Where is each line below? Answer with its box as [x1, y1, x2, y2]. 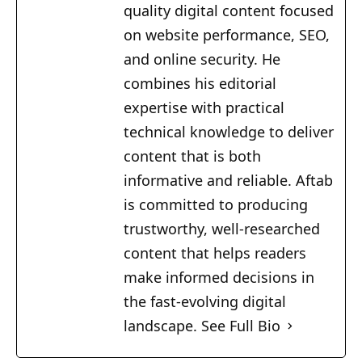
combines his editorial [124, 74, 276, 94]
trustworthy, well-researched [124, 219, 320, 239]
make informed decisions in [124, 267, 314, 288]
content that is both [124, 146, 261, 166]
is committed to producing [124, 195, 308, 215]
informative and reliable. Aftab [124, 170, 333, 191]
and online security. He [124, 49, 280, 69]
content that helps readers [124, 243, 306, 263]
